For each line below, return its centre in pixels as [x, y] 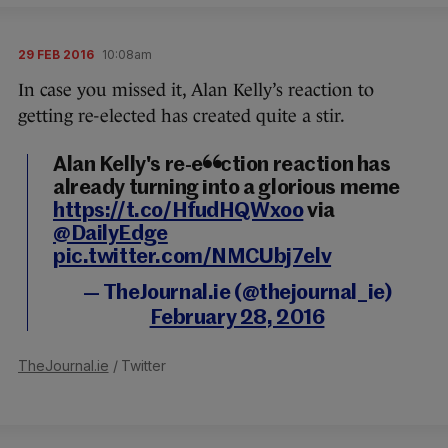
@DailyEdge [110, 234]
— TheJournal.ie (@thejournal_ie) [237, 293]
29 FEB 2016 [56, 54]
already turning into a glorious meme [226, 188]
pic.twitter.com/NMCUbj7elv [192, 257]
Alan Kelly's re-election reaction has [222, 165]
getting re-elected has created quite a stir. [181, 115]
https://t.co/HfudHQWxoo [178, 211]
